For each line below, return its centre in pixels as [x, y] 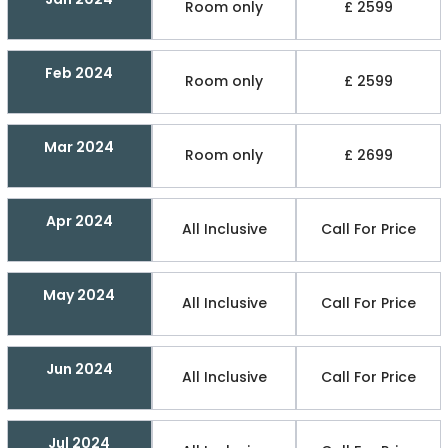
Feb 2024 [79, 72]
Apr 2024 [79, 220]
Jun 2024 [79, 368]
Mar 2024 [79, 146]
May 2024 [79, 294]
